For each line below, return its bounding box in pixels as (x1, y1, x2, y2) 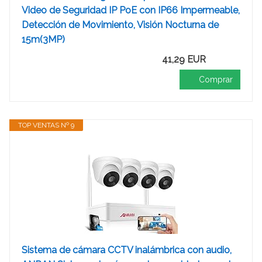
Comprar (199, 75, 233, 84)
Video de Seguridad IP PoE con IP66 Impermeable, (22, 5, 240, 16)
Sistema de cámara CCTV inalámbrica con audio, (22, 244, 232, 256)
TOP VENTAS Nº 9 (18, 121, 74, 129)
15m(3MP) (22, 34, 65, 45)
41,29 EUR (162, 54, 206, 65)
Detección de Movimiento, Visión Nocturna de (22, 19, 219, 30)
